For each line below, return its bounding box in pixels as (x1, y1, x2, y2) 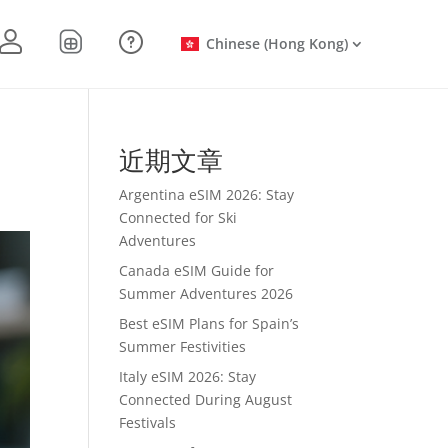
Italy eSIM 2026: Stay (119, 366, 257, 386)
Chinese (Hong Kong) (206, 33, 348, 53)
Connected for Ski (119, 207, 238, 227)
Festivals (119, 412, 177, 432)
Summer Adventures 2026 (119, 283, 294, 303)
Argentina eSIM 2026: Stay (119, 184, 295, 204)
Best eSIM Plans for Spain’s (119, 313, 300, 333)
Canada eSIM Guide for (119, 260, 275, 280)
